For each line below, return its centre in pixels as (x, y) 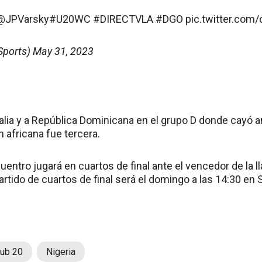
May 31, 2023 (63, 51)
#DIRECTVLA (123, 19)
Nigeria (61, 252)
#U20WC (70, 19)
